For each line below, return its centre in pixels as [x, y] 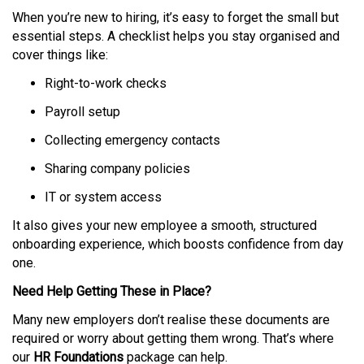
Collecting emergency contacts [134, 140]
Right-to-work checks [107, 83]
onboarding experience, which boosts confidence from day [178, 244]
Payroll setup [84, 112]
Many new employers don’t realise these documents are [171, 320]
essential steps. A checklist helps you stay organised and [176, 36]
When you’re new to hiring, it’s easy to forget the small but [175, 17]
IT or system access [105, 197]
